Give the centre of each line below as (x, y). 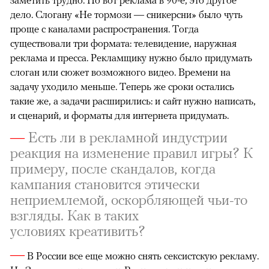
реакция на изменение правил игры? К (131, 153)
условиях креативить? (78, 231)
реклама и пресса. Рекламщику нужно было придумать (131, 58)
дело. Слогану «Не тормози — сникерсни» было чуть (126, 15)
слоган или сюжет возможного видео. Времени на (120, 72)
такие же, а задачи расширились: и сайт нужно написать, (133, 101)
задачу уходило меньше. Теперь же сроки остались (122, 87)
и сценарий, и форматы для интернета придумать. (119, 116)
